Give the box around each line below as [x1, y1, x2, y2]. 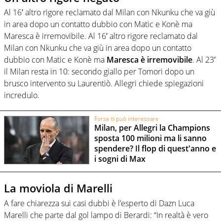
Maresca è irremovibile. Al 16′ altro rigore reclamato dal [4, 31, 198, 42]
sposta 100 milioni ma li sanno [94, 133, 207, 144]
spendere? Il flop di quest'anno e [94, 143, 216, 154]
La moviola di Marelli [4, 181, 112, 196]
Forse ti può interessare [94, 114, 159, 123]
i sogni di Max [94, 153, 146, 165]
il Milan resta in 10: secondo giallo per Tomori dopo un [4, 66, 194, 77]
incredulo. [4, 90, 39, 101]
